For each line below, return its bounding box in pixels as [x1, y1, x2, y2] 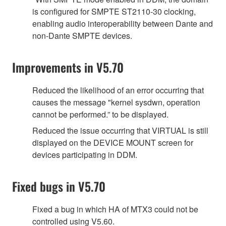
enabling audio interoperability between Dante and [32, 17, 213, 29]
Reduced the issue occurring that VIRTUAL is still [32, 124, 208, 136]
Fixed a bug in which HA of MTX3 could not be [32, 203, 198, 215]
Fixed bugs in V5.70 [12, 177, 105, 195]
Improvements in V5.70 [12, 58, 124, 76]
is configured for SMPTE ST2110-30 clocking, [32, 5, 196, 17]
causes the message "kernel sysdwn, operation [32, 96, 200, 108]
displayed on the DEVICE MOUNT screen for [32, 136, 193, 148]
